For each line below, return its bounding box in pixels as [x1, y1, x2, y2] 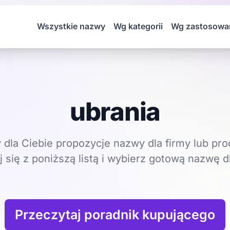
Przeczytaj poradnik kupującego [15, 207, 215, 222]
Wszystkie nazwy [37, 21, 105, 31]
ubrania [69, 97, 161, 127]
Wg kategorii [113, 21, 163, 31]
